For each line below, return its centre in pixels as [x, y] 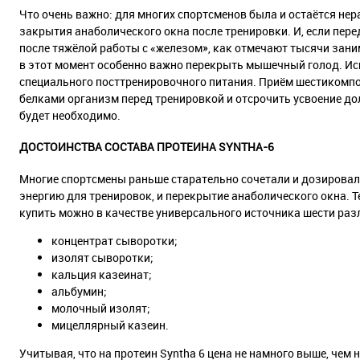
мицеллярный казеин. [110, 325]
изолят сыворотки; [102, 258]
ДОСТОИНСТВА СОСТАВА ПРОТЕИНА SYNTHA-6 [147, 147]
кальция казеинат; [102, 275]
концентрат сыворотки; [115, 241]
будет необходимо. [70, 115]
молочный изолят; [101, 309]
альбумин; [79, 292]
